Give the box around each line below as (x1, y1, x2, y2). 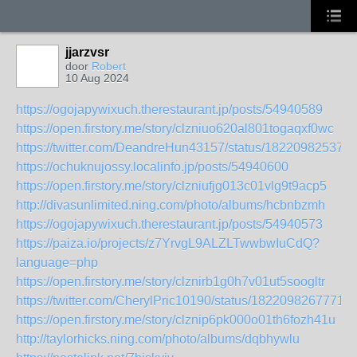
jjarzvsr (65, 45, 109, 59)
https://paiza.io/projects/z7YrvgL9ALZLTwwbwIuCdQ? (16, 237, 320, 250)
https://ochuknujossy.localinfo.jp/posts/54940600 (16, 160, 288, 174)
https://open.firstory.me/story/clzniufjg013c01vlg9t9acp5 (16, 179, 327, 193)
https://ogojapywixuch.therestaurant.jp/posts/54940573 (16, 218, 323, 231)
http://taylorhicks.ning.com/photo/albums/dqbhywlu (16, 332, 300, 346)
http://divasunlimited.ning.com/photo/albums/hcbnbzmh (16, 198, 325, 212)
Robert (92, 60, 126, 73)
